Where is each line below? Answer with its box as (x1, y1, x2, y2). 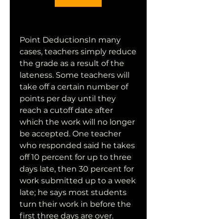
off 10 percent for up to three (20, 153, 131, 162)
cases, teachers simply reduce (20, 47, 136, 56)
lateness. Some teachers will (20, 70, 130, 80)
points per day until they (20, 94, 116, 103)
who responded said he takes (20, 141, 135, 150)
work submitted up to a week (20, 176, 136, 185)
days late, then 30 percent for (20, 164, 134, 174)
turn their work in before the (20, 199, 131, 209)
